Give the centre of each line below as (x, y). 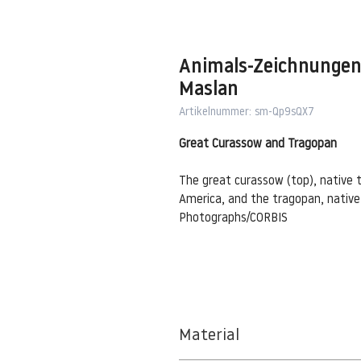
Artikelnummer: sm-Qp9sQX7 (247, 112)
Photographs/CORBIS (233, 218)
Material (209, 336)
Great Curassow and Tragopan (258, 144)
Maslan (209, 90)
